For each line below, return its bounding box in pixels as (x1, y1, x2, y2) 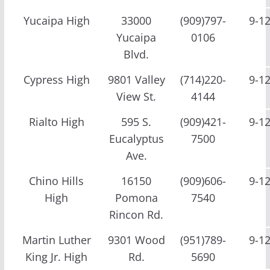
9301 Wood (107, 232, 165, 247)
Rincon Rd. (109, 207, 164, 222)
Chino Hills (29, 173, 84, 188)
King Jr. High (25, 249, 88, 264)
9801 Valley (107, 72, 165, 87)
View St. (116, 89, 157, 104)
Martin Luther (22, 232, 91, 247)
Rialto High (28, 114, 84, 129)
